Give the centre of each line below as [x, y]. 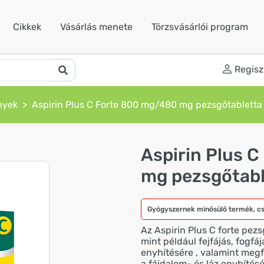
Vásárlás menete [97, 27]
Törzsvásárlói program [200, 27]
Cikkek [27, 27]
